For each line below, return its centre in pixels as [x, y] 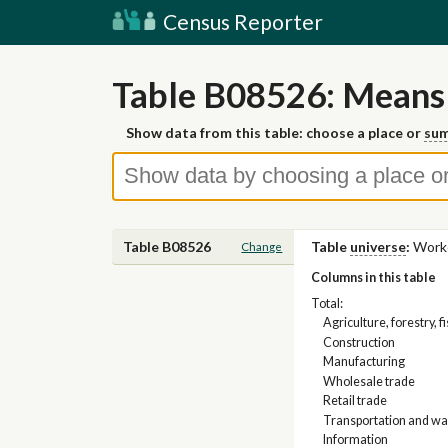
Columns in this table [373, 278]
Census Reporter [241, 21]
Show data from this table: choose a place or [275, 133]
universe [377, 247]
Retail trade [355, 401]
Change [262, 247]
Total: [326, 303]
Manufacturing [364, 362]
